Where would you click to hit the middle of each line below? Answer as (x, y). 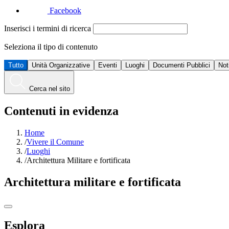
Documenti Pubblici (181, 65)
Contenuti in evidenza (61, 111)
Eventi (108, 65)
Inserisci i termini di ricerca (49, 28)
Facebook (65, 10)
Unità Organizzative (61, 65)
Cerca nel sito (50, 89)
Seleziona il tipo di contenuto (51, 47)
